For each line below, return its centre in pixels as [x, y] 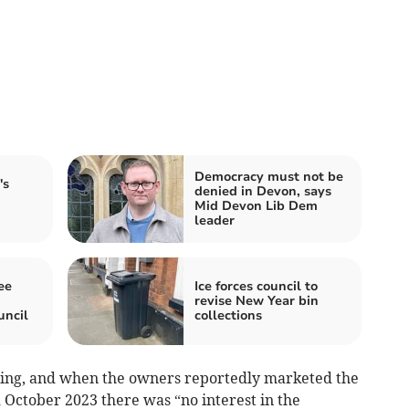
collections [228, 315]
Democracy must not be [269, 176]
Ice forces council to [256, 286]
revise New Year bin [257, 300]
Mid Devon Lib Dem [256, 205]
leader [215, 220]
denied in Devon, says [263, 191]
